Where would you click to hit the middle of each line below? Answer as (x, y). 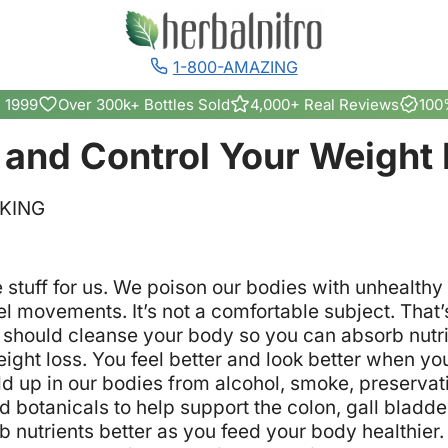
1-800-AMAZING (235, 66)
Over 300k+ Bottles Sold (144, 104)
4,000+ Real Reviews (324, 104)
